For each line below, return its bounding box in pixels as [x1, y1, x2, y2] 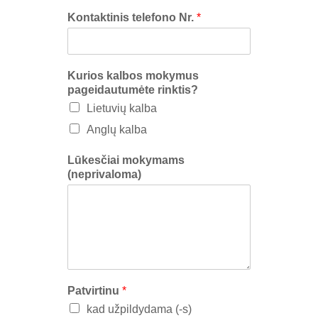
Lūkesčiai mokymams [67, 153, 185, 166]
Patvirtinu [67, 284, 122, 297]
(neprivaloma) [67, 168, 141, 180]
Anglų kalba [87, 123, 147, 136]
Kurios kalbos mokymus [67, 69, 199, 82]
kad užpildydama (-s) [87, 302, 192, 315]
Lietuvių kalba [87, 102, 157, 114]
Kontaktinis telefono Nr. [67, 11, 197, 23]
